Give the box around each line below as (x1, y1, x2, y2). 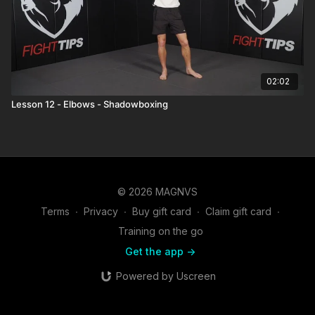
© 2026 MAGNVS (117, 186, 198, 198)
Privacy (84, 205, 118, 217)
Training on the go (117, 225, 203, 237)
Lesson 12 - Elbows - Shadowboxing (11, 98, 168, 110)
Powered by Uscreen (115, 270, 216, 282)
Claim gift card (205, 205, 271, 217)
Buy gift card (132, 205, 191, 217)
